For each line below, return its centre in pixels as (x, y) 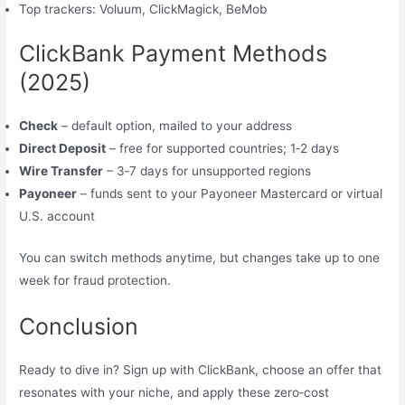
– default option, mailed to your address (175, 126)
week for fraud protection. (95, 280)
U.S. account (57, 217)
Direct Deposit (63, 149)
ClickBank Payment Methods (174, 54)
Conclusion (79, 326)
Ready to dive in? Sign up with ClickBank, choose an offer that (201, 369)
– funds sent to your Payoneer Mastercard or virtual (230, 194)
